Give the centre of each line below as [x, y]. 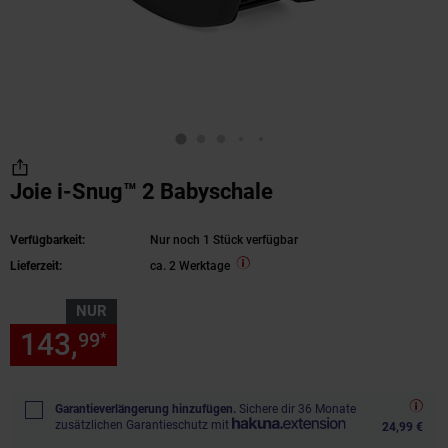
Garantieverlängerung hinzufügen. [145, 409]
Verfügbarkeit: [47, 240]
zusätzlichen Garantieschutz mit [142, 425]
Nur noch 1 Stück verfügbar [224, 240]
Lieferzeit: [36, 266]
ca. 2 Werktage [190, 266]
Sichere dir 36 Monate [297, 409]
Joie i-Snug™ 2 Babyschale [141, 191]
